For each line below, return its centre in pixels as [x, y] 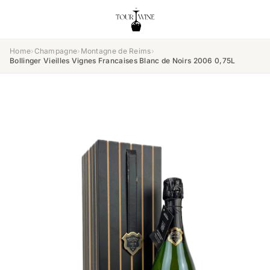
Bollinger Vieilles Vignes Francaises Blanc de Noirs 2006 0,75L [123, 61]
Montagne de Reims [116, 51]
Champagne [56, 51]
